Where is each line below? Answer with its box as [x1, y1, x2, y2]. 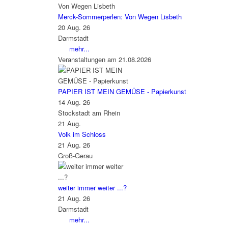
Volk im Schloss [58, 129, 106, 139]
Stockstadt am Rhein [58, 107, 120, 118]
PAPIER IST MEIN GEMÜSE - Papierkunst [58, 86, 186, 96]
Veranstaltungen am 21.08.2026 [58, 54, 151, 64]
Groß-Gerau [58, 150, 93, 160]
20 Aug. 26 [58, 22, 90, 32]
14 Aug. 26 [58, 97, 90, 107]
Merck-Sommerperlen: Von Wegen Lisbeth [58, 11, 182, 21]
